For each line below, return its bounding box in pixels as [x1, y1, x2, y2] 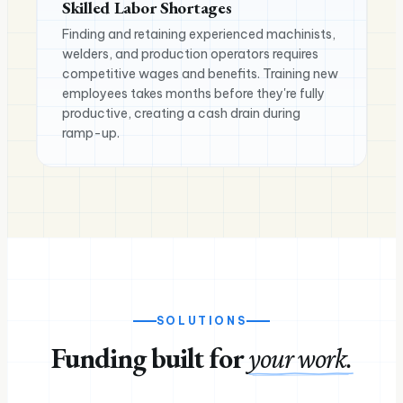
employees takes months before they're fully [62, 85, 325, 102]
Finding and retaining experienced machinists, [62, 25, 336, 42]
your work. [248, 343, 353, 374]
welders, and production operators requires [62, 45, 318, 62]
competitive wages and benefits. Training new [62, 65, 338, 82]
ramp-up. [62, 124, 120, 141]
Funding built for [50, 339, 249, 376]
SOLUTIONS [156, 314, 247, 327]
